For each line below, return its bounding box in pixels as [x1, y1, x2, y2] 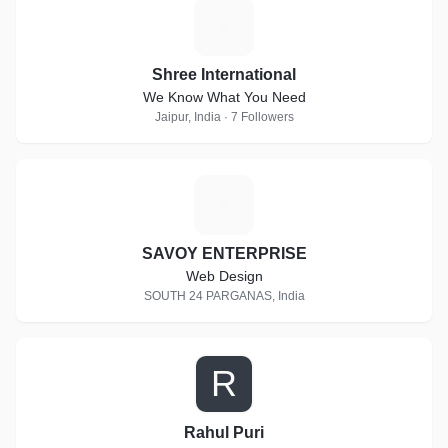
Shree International [152, 66, 296, 83]
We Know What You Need [142, 89, 306, 105]
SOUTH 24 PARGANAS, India [143, 289, 305, 303]
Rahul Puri [184, 424, 264, 441]
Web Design [185, 268, 263, 284]
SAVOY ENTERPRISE [141, 245, 307, 262]
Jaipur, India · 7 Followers [154, 110, 294, 124]
